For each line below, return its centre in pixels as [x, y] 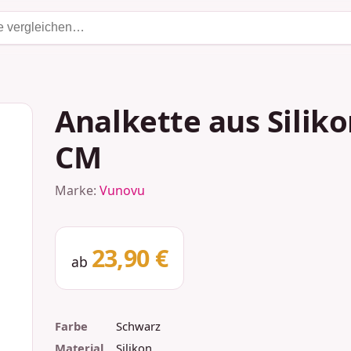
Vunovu [123, 191]
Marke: [78, 191]
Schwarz [139, 326]
